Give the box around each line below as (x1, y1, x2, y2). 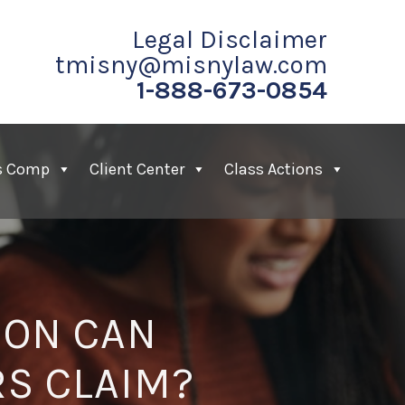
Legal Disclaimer (131, 24, 327, 54)
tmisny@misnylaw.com (54, 50, 327, 80)
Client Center (89, 159, 185, 179)
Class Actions (224, 159, 324, 179)
